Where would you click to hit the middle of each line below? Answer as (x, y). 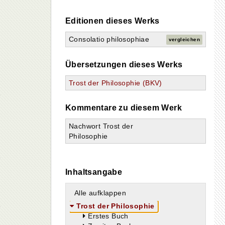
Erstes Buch (108, 216)
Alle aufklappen (100, 193)
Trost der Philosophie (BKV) (116, 83)
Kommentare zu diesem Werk (124, 108)
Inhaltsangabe (94, 172)
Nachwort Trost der (101, 126)
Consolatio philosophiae (109, 39)
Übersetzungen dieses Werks (124, 65)
